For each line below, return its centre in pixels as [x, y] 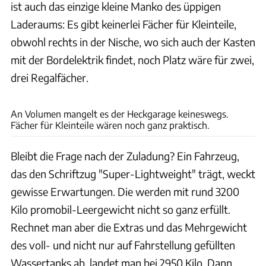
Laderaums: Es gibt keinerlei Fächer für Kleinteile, [123, 24]
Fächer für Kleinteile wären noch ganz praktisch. [110, 125]
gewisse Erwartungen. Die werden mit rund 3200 [125, 191]
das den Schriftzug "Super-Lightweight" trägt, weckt [133, 173]
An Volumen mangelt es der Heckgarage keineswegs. [120, 113]
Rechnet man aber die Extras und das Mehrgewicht [129, 227]
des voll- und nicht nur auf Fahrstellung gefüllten [123, 245]
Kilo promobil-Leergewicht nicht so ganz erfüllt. [121, 209]
